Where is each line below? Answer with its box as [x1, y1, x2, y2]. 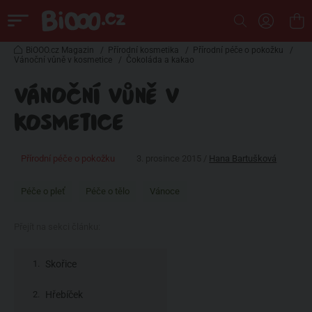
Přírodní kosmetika [108, 45, 179, 55]
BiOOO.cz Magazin [26, 45, 94, 55]
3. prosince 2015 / [136, 153, 210, 164]
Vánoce [150, 186, 180, 196]
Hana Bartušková [209, 153, 277, 164]
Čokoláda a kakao [126, 55, 194, 65]
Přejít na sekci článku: [14, 221, 100, 232]
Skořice [45, 258, 77, 270]
